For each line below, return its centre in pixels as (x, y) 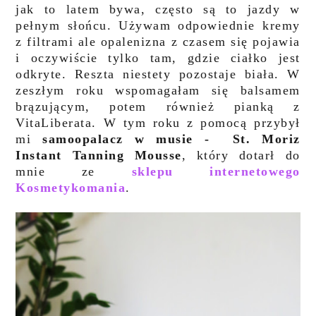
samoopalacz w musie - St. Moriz (171, 139)
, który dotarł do (241, 155)
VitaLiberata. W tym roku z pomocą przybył (158, 123)
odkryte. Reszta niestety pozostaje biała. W (158, 74)
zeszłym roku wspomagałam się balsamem (158, 90)
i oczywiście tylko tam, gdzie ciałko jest (158, 58)
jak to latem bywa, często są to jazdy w (158, 9)
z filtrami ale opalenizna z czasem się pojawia (158, 42)
